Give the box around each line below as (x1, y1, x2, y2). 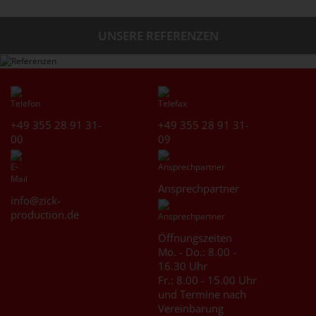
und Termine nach (158, 287, 246, 302)
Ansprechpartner (158, 181, 239, 196)
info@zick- (11, 193, 61, 208)
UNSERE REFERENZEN (97, 27, 219, 44)
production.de (11, 207, 79, 222)
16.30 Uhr (158, 259, 207, 274)
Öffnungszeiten (158, 231, 232, 245)
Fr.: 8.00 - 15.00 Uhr (158, 273, 257, 288)
